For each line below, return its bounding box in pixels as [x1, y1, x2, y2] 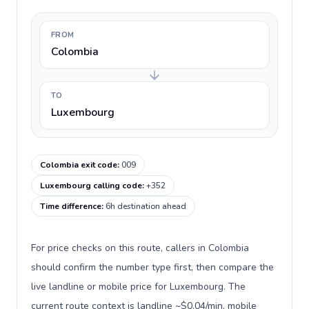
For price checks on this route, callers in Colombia [31, 241, 249, 255]
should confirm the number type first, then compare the [31, 261, 274, 274]
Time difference [40, 201, 101, 212]
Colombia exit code [40, 159, 117, 170]
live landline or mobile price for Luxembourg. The [31, 280, 246, 293]
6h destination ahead [106, 201, 186, 212]
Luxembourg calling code [40, 180, 142, 191]
